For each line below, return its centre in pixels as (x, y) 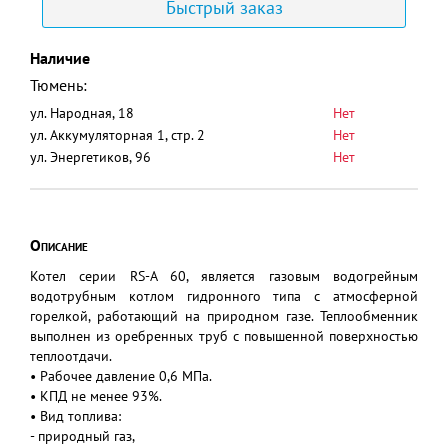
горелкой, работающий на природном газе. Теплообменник (224, 316)
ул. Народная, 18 (82, 113)
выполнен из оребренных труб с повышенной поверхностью (224, 336)
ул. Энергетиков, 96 (90, 157)
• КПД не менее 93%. (96, 396)
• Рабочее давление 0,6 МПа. (121, 376)
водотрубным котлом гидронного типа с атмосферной (224, 296)
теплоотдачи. (71, 356)
